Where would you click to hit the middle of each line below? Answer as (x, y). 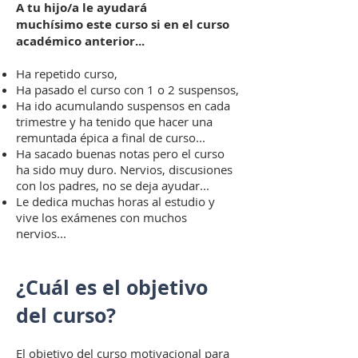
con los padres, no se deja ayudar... (113, 185)
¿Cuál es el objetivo (112, 287)
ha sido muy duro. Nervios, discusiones (124, 169)
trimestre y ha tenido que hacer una (114, 121)
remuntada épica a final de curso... (111, 137)
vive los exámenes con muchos (101, 217)
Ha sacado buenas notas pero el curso (120, 153)
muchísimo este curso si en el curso (123, 24)
